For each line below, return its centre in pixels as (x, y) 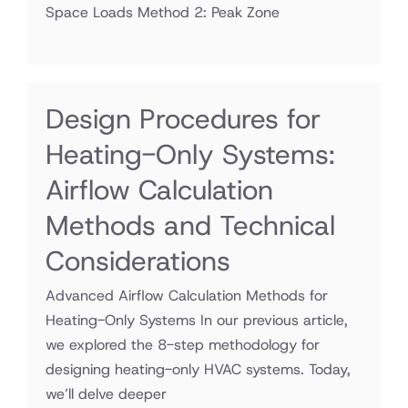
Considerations (138, 261)
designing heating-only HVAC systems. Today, (198, 369)
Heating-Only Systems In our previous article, (197, 320)
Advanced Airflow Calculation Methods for (187, 296)
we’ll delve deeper (106, 394)
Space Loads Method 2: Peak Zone (163, 12)
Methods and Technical (190, 225)
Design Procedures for (183, 119)
